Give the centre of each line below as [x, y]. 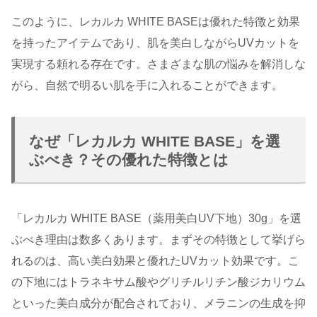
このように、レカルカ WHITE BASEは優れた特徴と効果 [156, 22]
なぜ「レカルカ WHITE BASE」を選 [155, 142]
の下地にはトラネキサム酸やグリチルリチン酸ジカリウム [158, 282]
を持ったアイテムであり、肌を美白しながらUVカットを [155, 43]
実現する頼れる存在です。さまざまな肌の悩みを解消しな [158, 64]
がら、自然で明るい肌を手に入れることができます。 [147, 86]
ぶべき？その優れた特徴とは [129, 160]
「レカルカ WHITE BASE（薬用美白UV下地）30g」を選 [156, 219]
